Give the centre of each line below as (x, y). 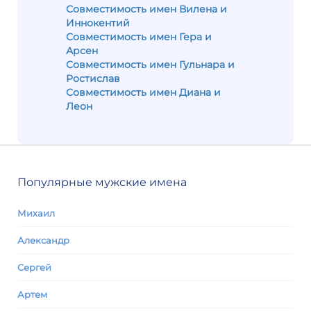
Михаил (36, 213)
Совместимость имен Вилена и (146, 9)
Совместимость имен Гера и (139, 37)
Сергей (34, 267)
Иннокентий (98, 23)
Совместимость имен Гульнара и (150, 65)
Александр (43, 240)
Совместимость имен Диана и (143, 92)
